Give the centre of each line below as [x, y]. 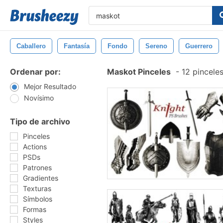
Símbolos [38, 199]
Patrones [37, 167]
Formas [35, 209]
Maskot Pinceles [139, 72]
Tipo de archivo [40, 121]
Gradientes [41, 178]
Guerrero [199, 46]
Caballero [31, 46]
